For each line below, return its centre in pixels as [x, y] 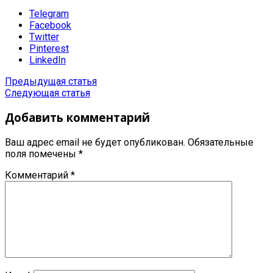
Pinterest [49, 48]
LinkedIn [48, 60]
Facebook [50, 25]
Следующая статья [48, 93]
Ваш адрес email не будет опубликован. [95, 143]
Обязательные [221, 143]
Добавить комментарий [77, 118]
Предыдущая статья [51, 81]
